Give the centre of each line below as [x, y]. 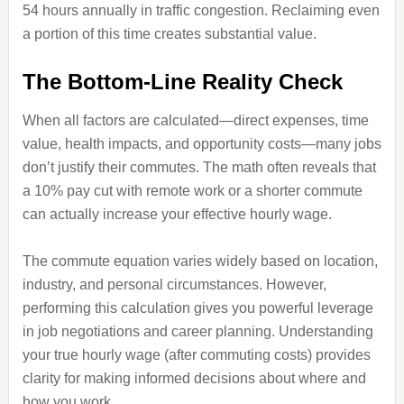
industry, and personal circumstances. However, [174, 285]
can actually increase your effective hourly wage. [177, 214]
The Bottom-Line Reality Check [182, 82]
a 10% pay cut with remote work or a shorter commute [192, 191]
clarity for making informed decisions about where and [194, 378]
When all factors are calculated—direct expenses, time [195, 120]
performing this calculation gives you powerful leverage [197, 308]
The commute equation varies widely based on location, [200, 261]
